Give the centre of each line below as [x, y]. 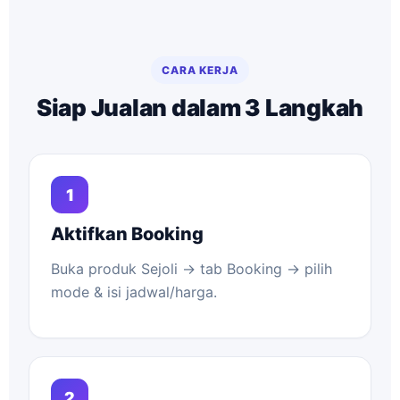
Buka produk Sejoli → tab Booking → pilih [192, 269]
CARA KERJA [200, 70]
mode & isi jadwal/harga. [134, 292]
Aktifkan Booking [127, 234]
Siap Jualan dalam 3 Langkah [200, 108]
